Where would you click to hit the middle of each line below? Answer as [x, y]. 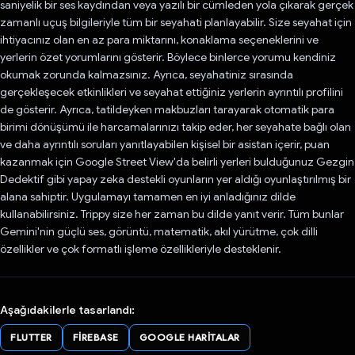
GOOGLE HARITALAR [189, 337]
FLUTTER [31, 337]
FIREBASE [95, 337]
